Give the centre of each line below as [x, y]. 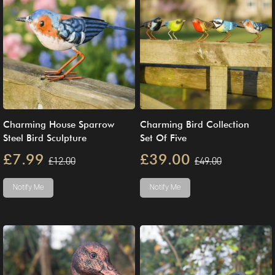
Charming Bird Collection [195, 124]
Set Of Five [163, 138]
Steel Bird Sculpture [45, 138]
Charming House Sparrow [59, 124]
